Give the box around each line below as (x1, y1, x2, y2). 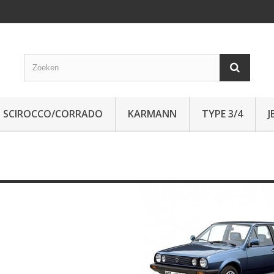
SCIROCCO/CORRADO (3, 107, 103, 120)
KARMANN (128, 107, 177, 120)
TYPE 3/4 (202, 107, 243, 120)
